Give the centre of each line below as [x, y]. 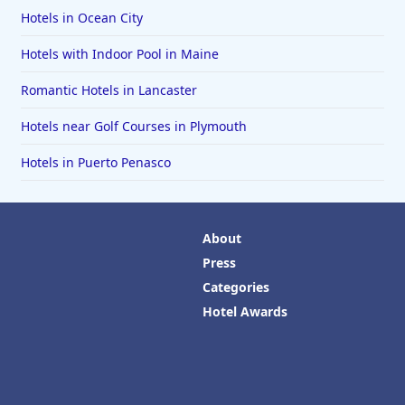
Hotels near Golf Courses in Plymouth [133, 127]
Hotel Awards [245, 312]
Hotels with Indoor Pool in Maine [119, 54]
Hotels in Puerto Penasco [95, 163]
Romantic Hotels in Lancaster [108, 90]
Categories [236, 287]
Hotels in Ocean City [81, 18]
